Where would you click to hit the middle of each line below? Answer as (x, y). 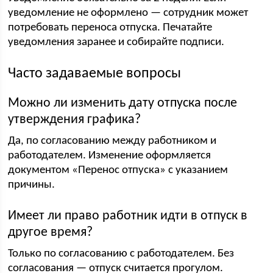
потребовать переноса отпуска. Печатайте (110, 28)
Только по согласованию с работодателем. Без (121, 254)
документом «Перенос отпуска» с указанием (118, 170)
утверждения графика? (75, 120)
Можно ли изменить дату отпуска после (123, 103)
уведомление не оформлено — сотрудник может (128, 13)
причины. (32, 185)
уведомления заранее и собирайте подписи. (116, 42)
